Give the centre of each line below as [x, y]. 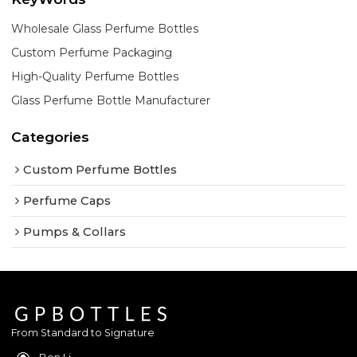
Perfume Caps [67, 201]
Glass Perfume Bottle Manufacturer [111, 100]
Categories [51, 136]
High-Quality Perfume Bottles [95, 76]
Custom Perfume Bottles [100, 170]
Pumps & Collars [75, 232]
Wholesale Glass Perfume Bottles [105, 28]
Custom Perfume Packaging [92, 52]
